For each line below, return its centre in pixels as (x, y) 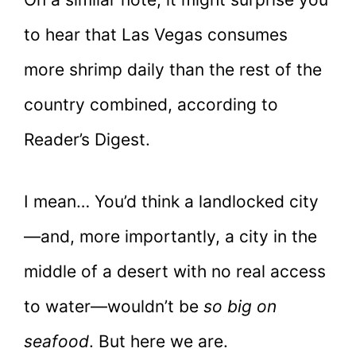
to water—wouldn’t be (114, 306)
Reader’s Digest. (87, 140)
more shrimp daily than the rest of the (173, 70)
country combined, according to (151, 105)
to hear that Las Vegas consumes (156, 35)
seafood (56, 341)
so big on (240, 306)
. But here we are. (159, 341)
